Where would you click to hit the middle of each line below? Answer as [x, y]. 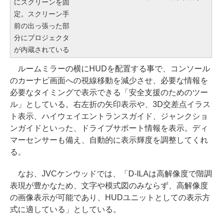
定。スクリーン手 [42, 14]
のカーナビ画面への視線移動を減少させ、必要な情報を [109, 81]
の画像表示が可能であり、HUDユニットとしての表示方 [110, 198]
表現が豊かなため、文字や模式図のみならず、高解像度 [109, 186]
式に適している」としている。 [65, 210]
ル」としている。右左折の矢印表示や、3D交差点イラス [110, 105]
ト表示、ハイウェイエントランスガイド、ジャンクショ [109, 116]
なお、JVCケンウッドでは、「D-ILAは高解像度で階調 [111, 174]
